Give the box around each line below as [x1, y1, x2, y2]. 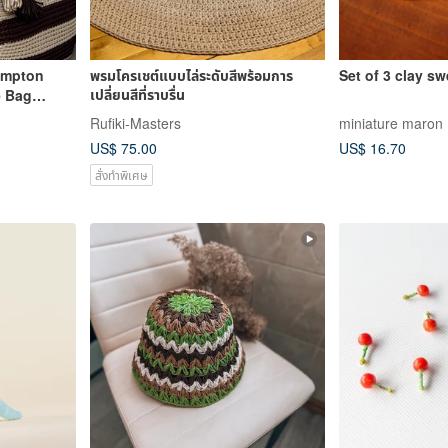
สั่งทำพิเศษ [94, 165, 148, 183]
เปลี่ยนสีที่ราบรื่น [89, 83, 185, 104]
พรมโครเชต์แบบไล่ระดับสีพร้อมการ [89, 64, 293, 85]
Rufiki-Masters [89, 112, 181, 133]
